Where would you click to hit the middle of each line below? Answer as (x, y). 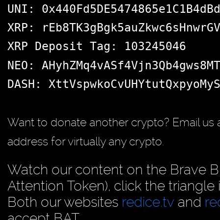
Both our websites (65, 202)
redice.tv (148, 202)
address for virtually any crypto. (86, 141)
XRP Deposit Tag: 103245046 (97, 46)
